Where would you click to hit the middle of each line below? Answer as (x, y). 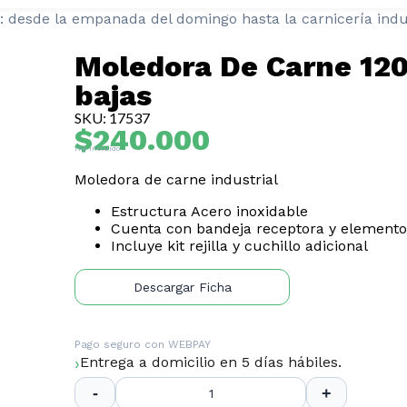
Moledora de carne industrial (177, 179)
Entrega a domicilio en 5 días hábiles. (211, 362)
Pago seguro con (122, 344)
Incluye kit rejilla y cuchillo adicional (240, 246)
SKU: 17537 (113, 118)
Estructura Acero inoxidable (210, 211)
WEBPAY (190, 344)
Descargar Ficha (182, 287)
